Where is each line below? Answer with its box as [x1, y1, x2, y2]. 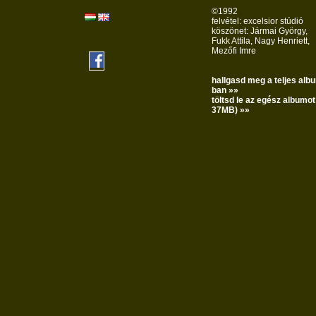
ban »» [212, 85, 238, 95]
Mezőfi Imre [212, 46, 256, 56]
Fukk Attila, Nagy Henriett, [212, 36, 310, 46]
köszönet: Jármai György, [212, 26, 308, 36]
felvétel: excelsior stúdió [212, 16, 303, 26]
